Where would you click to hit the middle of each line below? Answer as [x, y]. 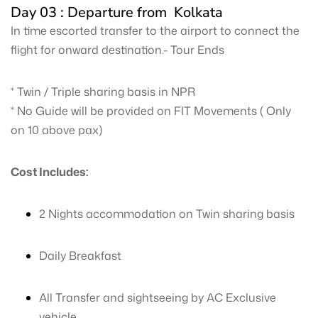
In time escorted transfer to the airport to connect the [155, 31]
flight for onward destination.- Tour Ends [117, 50]
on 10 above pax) [56, 130]
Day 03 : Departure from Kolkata [117, 12]
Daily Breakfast [80, 256]
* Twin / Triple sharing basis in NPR [103, 92]
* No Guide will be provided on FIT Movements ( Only [151, 111]
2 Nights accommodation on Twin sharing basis [167, 214]
